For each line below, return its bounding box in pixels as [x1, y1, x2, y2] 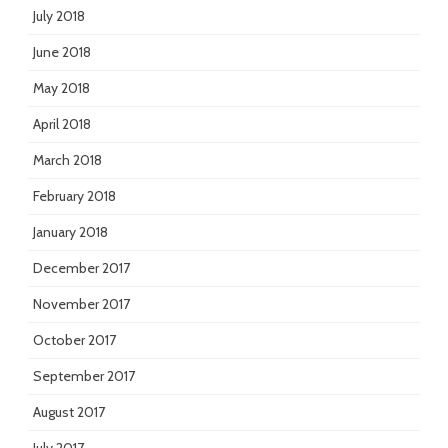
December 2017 [33, 259, 130, 278]
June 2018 [33, 43, 91, 62]
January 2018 [33, 223, 108, 242]
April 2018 [33, 115, 91, 134]
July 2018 [33, 7, 85, 26]
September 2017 [33, 367, 135, 386]
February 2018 [33, 187, 116, 206]
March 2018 [33, 151, 102, 170]
